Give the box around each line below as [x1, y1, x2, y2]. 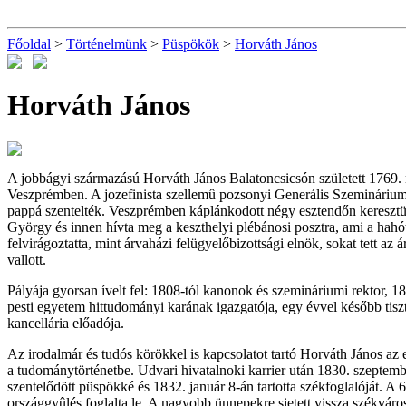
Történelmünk [66, 36, 147, 52]
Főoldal [7, 36, 51, 52]
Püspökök [162, 36, 219, 52]
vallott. [7, 252, 46, 268]
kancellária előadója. [7, 315, 124, 332]
